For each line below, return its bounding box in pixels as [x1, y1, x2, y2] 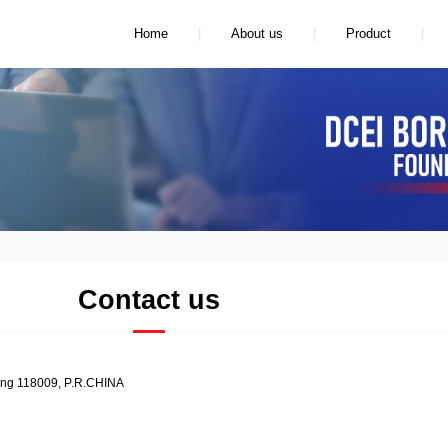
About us [231, 26, 284, 42]
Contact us [78, 284, 221, 316]
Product [346, 26, 392, 42]
